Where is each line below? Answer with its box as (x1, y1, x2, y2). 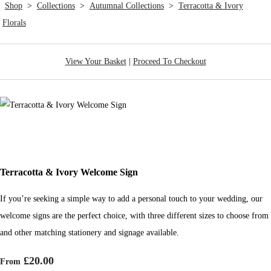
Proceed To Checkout (132, 56, 206, 66)
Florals (2, 18, 26, 27)
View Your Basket (65, 56, 126, 66)
